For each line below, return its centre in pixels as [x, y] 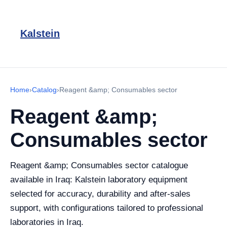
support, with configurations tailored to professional [107, 208]
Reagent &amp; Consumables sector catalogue [99, 165]
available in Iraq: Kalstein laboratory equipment [99, 180]
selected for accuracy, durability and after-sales [100, 194]
